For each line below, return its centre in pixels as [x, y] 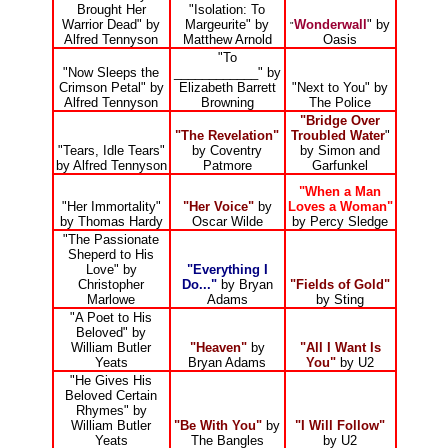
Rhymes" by [111, 411]
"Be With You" [218, 426]
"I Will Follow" [340, 426]
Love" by [111, 270]
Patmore [227, 166]
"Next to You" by [340, 88]
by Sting [340, 300]
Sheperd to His [111, 255]
